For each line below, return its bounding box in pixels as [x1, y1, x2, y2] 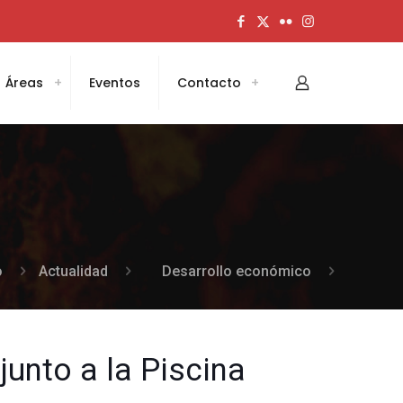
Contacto [177, 74, 241, 92]
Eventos [89, 74, 140, 92]
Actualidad [39, 263, 108, 280]
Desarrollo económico [162, 263, 311, 280]
